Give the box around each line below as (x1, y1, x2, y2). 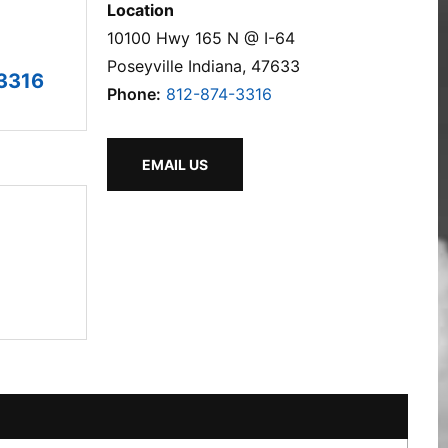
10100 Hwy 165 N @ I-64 (107, 28, 295, 48)
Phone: (107, 84, 161, 104)
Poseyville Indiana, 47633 (107, 56, 300, 76)
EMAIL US (142, 156, 208, 173)
